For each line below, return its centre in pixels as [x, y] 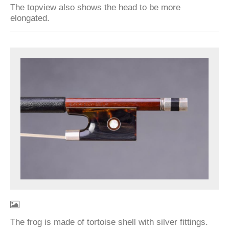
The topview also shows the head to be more [95, 7]
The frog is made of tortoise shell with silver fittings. [109, 222]
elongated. [30, 18]
